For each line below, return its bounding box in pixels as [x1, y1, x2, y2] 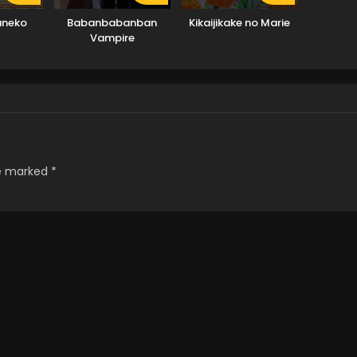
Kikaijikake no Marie [188, 14, 290, 30]
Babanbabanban [67, 14, 158, 30]
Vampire [89, 29, 135, 45]
